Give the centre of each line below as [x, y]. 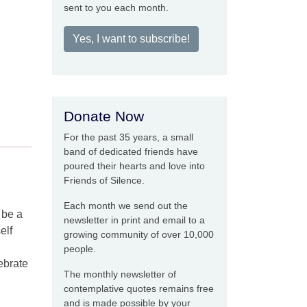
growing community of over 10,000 [139, 234]
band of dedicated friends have [131, 151]
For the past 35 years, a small [128, 137]
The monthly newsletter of [120, 274]
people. [80, 249]
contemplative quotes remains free [139, 288]
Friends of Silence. [104, 180]
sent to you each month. [116, 8]
